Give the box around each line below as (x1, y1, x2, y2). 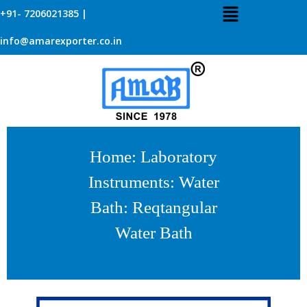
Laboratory (140, 147, 217, 166)
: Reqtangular (123, 198, 217, 217)
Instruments (88, 173, 170, 191)
